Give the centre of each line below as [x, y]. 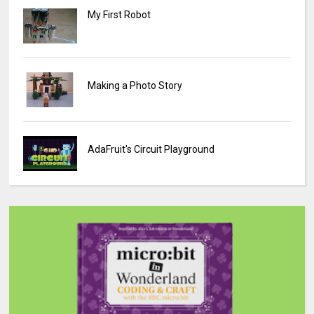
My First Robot [119, 15]
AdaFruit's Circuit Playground [151, 150]
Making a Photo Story [135, 86]
